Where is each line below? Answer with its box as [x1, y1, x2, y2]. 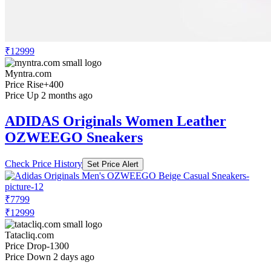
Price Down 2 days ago [5, 251, 94, 262]
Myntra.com [5, 68, 51, 79]
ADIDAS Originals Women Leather [5, 113, 226, 129]
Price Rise [5, 79, 44, 90]
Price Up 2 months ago [5, 90, 93, 100]
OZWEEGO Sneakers [5, 129, 143, 145]
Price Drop [5, 240, 47, 251]
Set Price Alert [87, 159, 139, 169]
